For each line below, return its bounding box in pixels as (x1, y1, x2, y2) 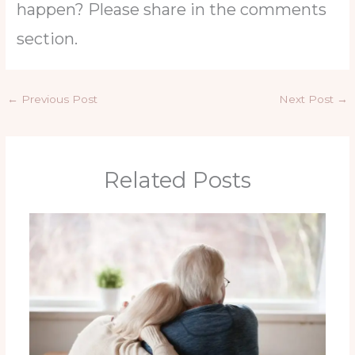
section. (17, 29, 78, 48)
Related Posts (104, 167, 251, 194)
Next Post (278, 92, 337, 105)
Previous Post (18, 92, 98, 105)
